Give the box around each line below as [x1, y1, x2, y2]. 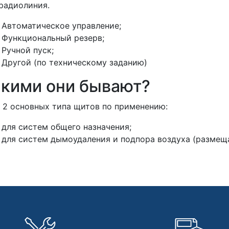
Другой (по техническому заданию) [1, 57, 147, 67]
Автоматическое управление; [1, 20, 121, 31]
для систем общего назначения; [1, 121, 131, 132]
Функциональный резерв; [1, 32, 104, 43]
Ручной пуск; [1, 44, 54, 55]
